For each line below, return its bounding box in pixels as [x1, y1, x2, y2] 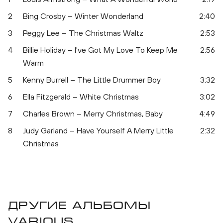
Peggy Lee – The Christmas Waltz [23, 28, 143, 37]
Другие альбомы [8, 199, 151, 211]
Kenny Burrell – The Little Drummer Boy [23, 75, 161, 84]
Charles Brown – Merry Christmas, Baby [23, 109, 163, 118]
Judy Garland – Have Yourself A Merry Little [23, 125, 174, 135]
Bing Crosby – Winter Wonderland [23, 11, 143, 20]
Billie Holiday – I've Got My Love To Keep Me [23, 45, 178, 54]
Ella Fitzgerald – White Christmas [23, 92, 139, 101]
